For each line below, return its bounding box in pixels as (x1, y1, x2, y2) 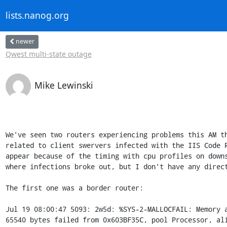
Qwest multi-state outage (5, 49, 92, 59)
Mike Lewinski (34, 79, 93, 91)
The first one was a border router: (5, 182, 143, 193)
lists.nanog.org (5, 9, 69, 22)
